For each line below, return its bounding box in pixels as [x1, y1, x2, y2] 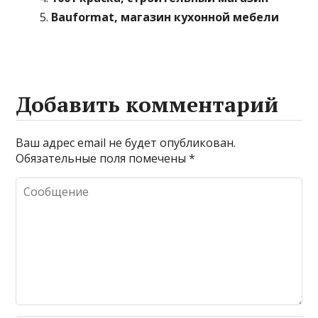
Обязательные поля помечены [16, 150, 190, 166]
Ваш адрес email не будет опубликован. [16, 135, 236, 150]
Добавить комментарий [16, 90, 279, 119]
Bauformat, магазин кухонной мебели [51, 9, 280, 25]
